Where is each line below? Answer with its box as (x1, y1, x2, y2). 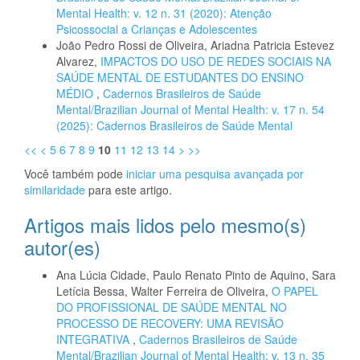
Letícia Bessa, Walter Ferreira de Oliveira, (56, 282, 272, 299)
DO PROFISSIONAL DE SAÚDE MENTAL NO (56, 298, 287, 315)
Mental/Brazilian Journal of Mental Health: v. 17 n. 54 (56, 100, 325, 117)
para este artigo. (85, 181, 172, 198)
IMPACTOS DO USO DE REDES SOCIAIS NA (100, 52, 331, 69)
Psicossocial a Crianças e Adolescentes (56, 20, 257, 37)
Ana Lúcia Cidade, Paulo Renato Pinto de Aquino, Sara (56, 266, 336, 283)
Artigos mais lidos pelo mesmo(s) (24, 210, 306, 239)
